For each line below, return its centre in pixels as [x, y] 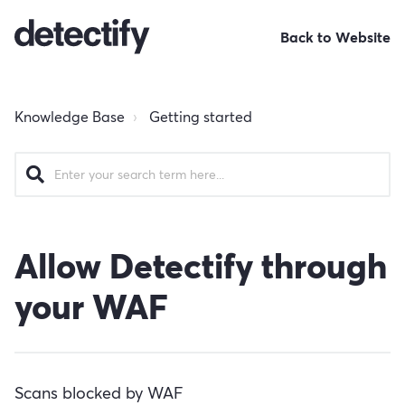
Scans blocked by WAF [99, 393]
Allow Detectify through [201, 266]
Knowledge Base [70, 117]
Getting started [201, 117]
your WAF [91, 307]
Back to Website [335, 37]
